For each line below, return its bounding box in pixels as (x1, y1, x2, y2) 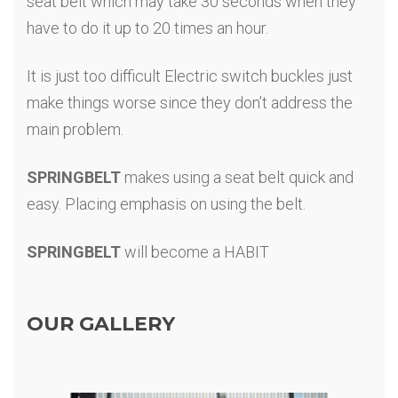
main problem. (27, 120, 123, 139)
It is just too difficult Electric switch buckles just (27, 67, 353, 86)
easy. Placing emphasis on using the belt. (27, 195, 306, 214)
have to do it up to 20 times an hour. (27, 19, 268, 38)
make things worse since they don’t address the (27, 93, 353, 113)
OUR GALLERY (27, 312, 175, 337)
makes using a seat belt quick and (121, 168, 354, 187)
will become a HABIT (121, 243, 269, 262)
